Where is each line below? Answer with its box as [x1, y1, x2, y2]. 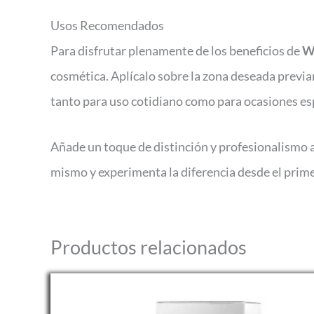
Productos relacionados [50, 235, 247, 259]
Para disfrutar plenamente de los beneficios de [50, 42, 302, 58]
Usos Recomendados [50, 17, 164, 33]
